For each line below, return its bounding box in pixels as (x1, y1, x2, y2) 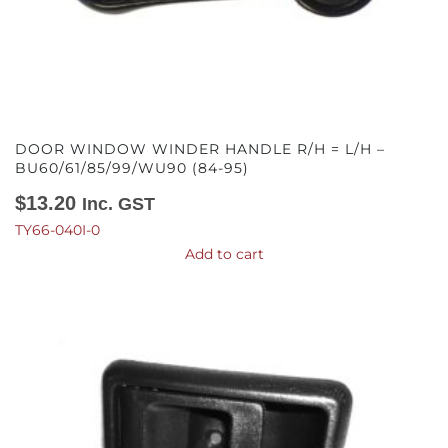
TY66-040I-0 (15, 221, 100, 239)
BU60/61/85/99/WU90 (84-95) (15, 159, 249, 177)
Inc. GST (82, 194, 155, 214)
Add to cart (184, 245, 264, 263)
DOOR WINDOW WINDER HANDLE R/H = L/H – (15, 140, 385, 158)
